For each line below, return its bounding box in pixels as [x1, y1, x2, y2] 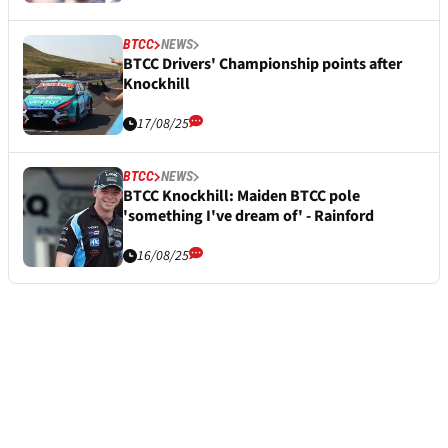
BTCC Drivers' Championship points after [123, 53, 402, 76]
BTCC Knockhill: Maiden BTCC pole [123, 185, 360, 208]
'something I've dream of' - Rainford [123, 205, 374, 228]
